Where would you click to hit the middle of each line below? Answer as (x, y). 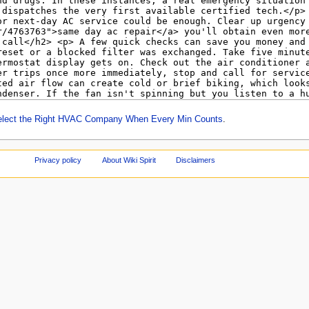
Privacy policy (58, 160)
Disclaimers (196, 160)
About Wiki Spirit (129, 160)
